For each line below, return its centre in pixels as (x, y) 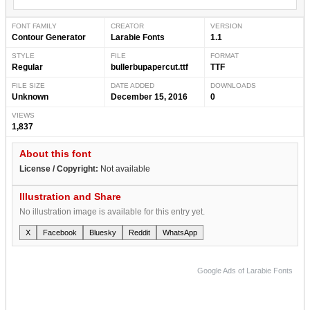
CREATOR (128, 26)
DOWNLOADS (233, 85)
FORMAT (224, 55)
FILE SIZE (28, 85)
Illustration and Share (70, 196)
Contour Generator (49, 37)
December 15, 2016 (149, 97)
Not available (124, 168)
